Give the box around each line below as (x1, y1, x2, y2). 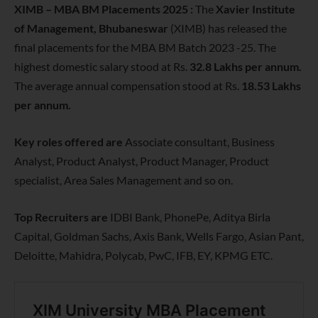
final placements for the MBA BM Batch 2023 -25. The (14, 40, 276, 55)
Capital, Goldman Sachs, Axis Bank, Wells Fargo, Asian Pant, (14, 229, 304, 243)
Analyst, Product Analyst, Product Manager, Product (14, 154, 269, 168)
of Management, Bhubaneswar (14, 21, 168, 35)
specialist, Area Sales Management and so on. (14, 173, 233, 187)
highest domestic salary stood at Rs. (14, 60, 187, 74)
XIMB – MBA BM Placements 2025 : (14, 2, 195, 16)
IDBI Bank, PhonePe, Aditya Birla (108, 209, 270, 224)
